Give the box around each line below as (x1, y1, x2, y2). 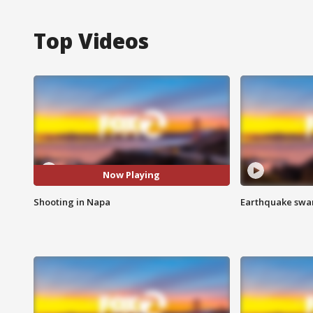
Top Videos (34, 26, 149, 55)
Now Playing (103, 168, 161, 182)
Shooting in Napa (34, 195, 110, 208)
